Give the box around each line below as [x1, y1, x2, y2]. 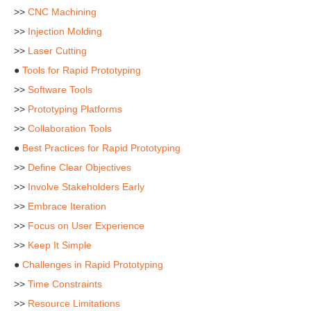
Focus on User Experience [28, 220, 144, 231]
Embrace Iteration [28, 201, 106, 212]
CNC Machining [28, 6, 96, 17]
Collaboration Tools [28, 123, 112, 134]
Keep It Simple [28, 239, 92, 251]
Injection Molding [28, 26, 102, 37]
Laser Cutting [28, 45, 87, 56]
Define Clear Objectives [28, 162, 131, 173]
